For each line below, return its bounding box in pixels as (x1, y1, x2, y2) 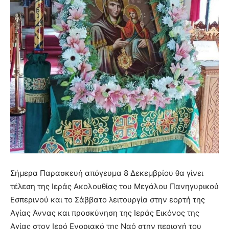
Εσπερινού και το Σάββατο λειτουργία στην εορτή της (10, 195, 205, 205)
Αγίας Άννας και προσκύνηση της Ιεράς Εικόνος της (10, 208, 199, 218)
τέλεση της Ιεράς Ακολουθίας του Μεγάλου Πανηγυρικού (10, 181, 219, 192)
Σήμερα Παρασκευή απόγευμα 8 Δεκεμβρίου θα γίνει (10, 168, 203, 178)
